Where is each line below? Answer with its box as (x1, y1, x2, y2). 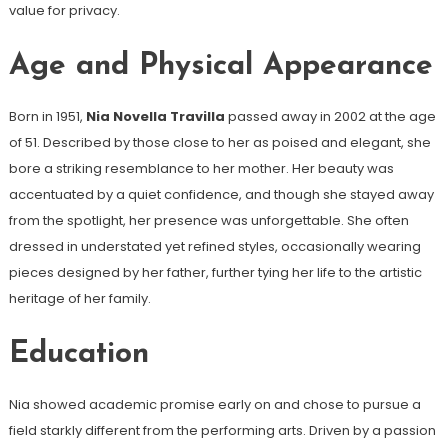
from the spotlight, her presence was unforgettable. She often (8, 210, 409, 230)
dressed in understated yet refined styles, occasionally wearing (8, 236, 421, 256)
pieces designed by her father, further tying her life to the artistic (8, 262, 422, 282)
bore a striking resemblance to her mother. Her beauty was (8, 158, 394, 178)
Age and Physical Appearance (8, 50, 433, 82)
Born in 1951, (8, 106, 86, 126)
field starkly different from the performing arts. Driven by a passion (8, 420, 436, 440)
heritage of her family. (8, 288, 151, 308)
